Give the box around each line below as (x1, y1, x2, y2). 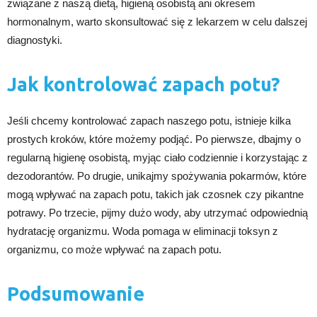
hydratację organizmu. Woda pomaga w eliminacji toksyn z (7, 225, 278, 238)
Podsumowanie (7, 283, 144, 305)
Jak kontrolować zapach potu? (7, 74, 280, 96)
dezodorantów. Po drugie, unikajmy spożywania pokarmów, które (7, 170, 306, 183)
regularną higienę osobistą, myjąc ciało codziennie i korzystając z (7, 151, 308, 164)
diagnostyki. (7, 34, 62, 47)
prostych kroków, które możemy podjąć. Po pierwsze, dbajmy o (7, 133, 301, 146)
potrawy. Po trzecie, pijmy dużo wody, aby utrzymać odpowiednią (7, 207, 308, 219)
